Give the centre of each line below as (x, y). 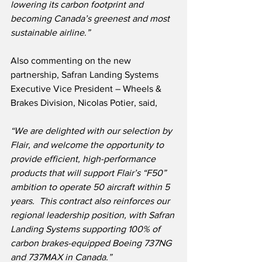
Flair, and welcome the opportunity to (88, 145)
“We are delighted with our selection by (92, 131)
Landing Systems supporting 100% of (87, 229)
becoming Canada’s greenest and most (91, 19)
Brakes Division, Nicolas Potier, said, (84, 103)
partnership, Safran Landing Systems (86, 75)
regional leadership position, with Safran (94, 215)
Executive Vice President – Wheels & (87, 89)
